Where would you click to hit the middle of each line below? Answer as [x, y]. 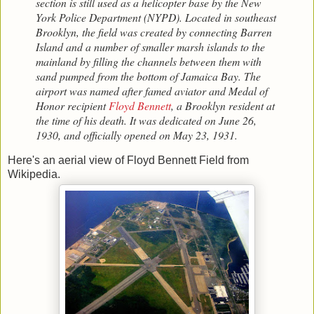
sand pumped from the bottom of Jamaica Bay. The [148, 76]
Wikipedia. [35, 175]
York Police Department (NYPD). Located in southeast [156, 17]
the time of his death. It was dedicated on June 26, [146, 120]
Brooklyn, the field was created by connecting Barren [154, 32]
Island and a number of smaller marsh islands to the [150, 46]
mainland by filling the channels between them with [149, 61]
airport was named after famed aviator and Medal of [152, 90]
